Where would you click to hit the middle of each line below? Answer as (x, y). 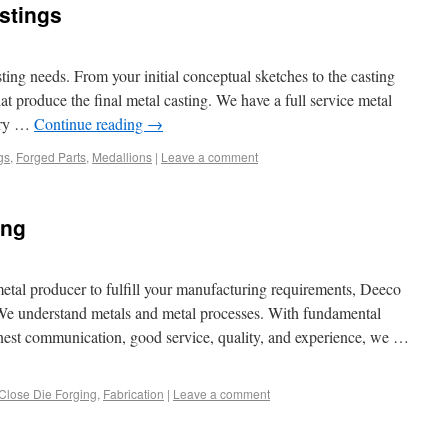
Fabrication (133, 393)
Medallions (122, 156)
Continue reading (90, 123)
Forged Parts (51, 156)
